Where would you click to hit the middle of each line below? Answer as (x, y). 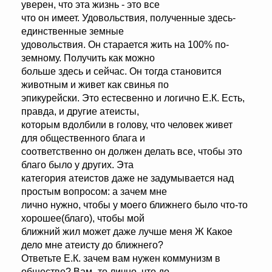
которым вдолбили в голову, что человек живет (127, 125)
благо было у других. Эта (77, 165)
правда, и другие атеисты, (80, 112)
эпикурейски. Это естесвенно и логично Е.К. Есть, (133, 98)
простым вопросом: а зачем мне (94, 192)
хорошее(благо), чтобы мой (83, 219)
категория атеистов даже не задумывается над (127, 178)
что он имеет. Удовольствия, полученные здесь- (128, 18)
